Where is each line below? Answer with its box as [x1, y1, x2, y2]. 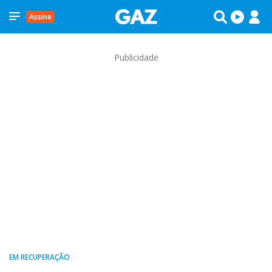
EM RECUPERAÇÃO [9, 252, 70, 262]
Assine [29, 11, 52, 22]
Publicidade [114, 52, 158, 63]
